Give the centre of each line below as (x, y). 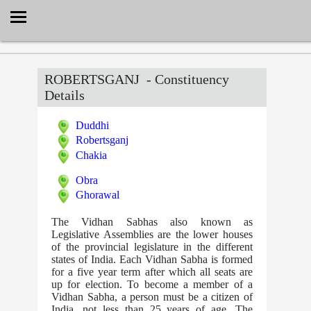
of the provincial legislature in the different (152, 247)
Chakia (91, 155)
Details (65, 95)
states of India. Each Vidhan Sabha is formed (152, 260)
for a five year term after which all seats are (152, 272)
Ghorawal (98, 194)
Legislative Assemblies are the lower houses (152, 235)
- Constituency (184, 79)
